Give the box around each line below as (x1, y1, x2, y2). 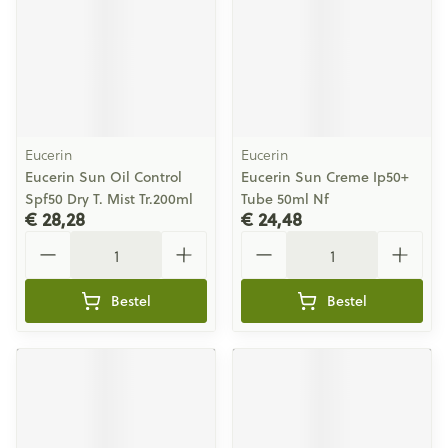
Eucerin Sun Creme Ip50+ (241, 167, 409, 187)
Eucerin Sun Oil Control (25, 167, 182, 187)
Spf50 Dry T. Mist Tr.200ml (25, 189, 193, 209)
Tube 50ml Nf (241, 189, 329, 209)
